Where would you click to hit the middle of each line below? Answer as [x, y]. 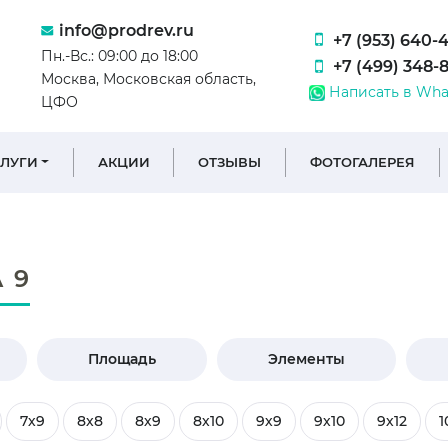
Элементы [306, 358]
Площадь [122, 358]
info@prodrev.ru [127, 30]
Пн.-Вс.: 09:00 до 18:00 [120, 55]
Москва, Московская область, [149, 78]
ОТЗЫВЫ [230, 161]
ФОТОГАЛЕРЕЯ [362, 161]
